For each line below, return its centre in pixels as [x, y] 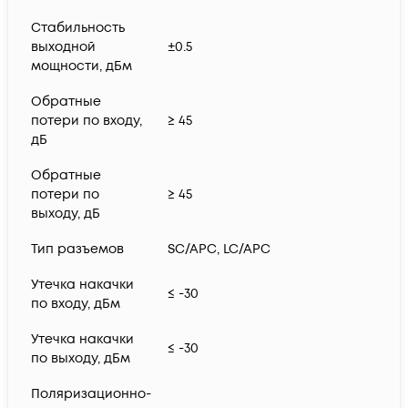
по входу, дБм [76, 304]
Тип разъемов [77, 250]
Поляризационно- [91, 394]
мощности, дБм [82, 66]
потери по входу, [87, 121]
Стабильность [78, 28]
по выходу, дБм [81, 359]
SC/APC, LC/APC [219, 250]
